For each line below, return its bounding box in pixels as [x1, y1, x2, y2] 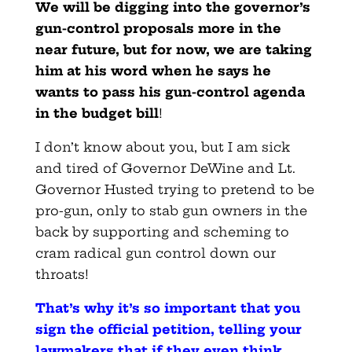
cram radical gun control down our [35, 244, 276, 261]
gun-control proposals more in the [35, 20, 281, 36]
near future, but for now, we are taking [35, 41, 312, 57]
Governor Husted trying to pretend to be [35, 181, 314, 197]
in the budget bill [35, 104, 159, 121]
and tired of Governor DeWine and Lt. [35, 159, 295, 176]
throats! [35, 266, 89, 282]
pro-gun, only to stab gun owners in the [35, 202, 307, 218]
